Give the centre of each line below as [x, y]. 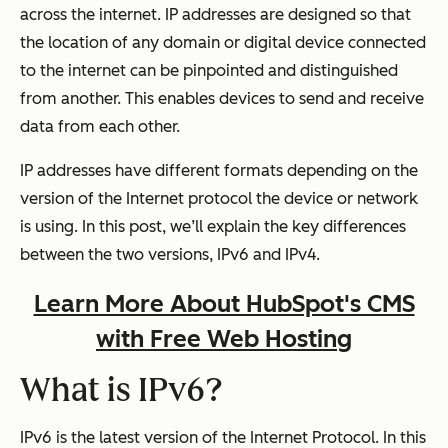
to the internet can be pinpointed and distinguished [209, 70]
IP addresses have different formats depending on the [219, 170]
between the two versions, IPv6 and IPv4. [170, 254]
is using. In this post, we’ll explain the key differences [213, 226]
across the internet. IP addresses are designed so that [215, 14]
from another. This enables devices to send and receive [222, 98]
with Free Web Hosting [224, 339]
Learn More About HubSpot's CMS [224, 303]
